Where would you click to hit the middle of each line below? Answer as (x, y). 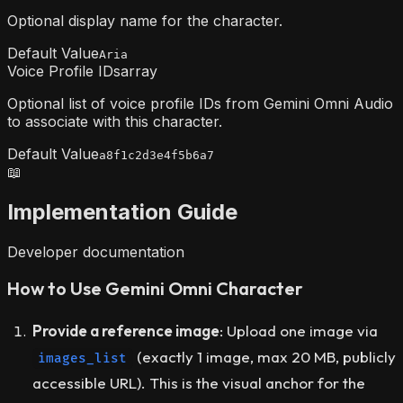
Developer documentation (96, 251)
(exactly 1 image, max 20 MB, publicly (264, 356)
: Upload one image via (299, 330)
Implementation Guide (122, 211)
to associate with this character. (115, 122)
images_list (83, 358)
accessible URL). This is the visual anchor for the (199, 382)
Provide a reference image (126, 330)
